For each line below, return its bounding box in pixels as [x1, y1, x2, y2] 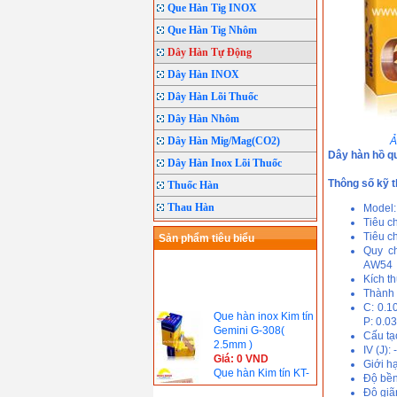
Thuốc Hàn [167, 179, 219, 191]
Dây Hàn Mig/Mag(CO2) [167, 135, 280, 147]
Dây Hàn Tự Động [167, 46, 252, 58]
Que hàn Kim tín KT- [213, 358, 309, 371]
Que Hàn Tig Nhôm [167, 24, 257, 36]
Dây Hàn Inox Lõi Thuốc [167, 157, 282, 169]
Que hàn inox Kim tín [213, 301, 314, 315]
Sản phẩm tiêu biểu [159, 232, 254, 245]
